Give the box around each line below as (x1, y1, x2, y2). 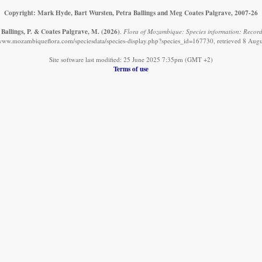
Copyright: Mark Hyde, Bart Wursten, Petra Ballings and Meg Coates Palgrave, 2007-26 (4, 8, 258, 18)
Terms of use (113, 64, 149, 74)
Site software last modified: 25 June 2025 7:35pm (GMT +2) (49, 55, 213, 64)
